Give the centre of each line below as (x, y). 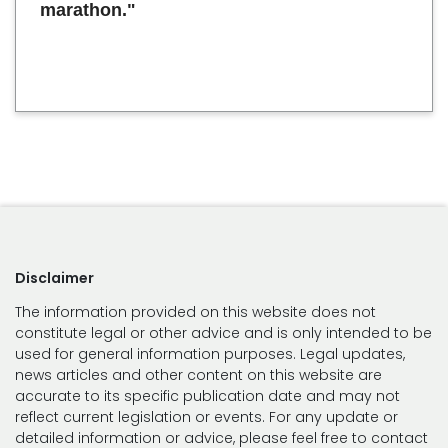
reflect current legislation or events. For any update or (206, 417)
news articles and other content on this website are (198, 375)
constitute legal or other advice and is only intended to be (223, 333)
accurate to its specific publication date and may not (207, 396)
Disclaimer (54, 278)
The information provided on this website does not (195, 312)
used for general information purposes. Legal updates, (210, 354)
